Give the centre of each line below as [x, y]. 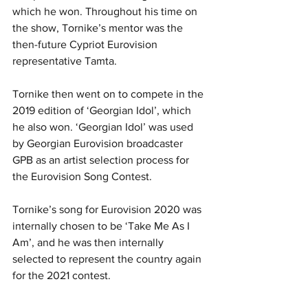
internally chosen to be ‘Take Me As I [102, 225]
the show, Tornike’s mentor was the [99, 27]
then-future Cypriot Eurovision [86, 44]
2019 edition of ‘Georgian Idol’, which [103, 110]
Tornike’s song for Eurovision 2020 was [108, 209]
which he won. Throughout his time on [106, 11]
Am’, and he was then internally [89, 242]
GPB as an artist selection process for [102, 159]
